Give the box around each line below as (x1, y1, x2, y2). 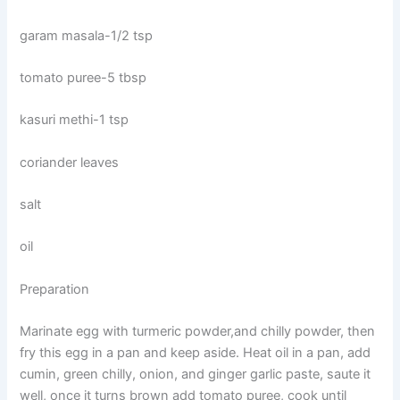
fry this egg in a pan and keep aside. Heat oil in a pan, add (20, 344, 371, 361)
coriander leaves (20, 154, 120, 171)
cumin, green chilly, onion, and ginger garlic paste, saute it (20, 365, 371, 382)
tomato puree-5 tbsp (20, 69, 147, 86)
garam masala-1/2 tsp (20, 27, 154, 44)
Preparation (20, 280, 90, 297)
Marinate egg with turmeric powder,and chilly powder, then (20, 322, 376, 339)
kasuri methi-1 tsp (20, 112, 129, 129)
